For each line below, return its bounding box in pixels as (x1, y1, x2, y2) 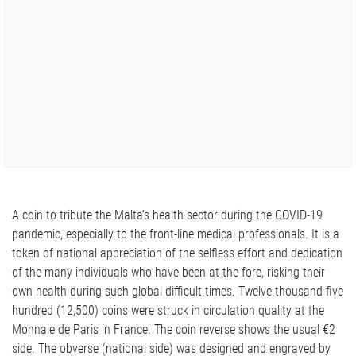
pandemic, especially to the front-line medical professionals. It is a (12, 226, 339, 242)
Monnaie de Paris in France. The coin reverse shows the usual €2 (12, 322, 335, 338)
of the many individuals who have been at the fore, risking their (12, 265, 325, 281)
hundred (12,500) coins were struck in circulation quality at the (12, 303, 324, 319)
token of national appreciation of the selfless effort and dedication (12, 246, 342, 261)
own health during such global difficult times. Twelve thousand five (12, 284, 238, 300)
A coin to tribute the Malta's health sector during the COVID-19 (12, 207, 323, 223)
